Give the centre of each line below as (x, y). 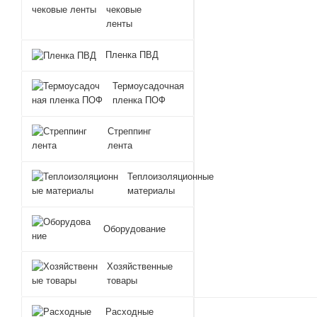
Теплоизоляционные (171, 177)
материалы (151, 191)
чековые (123, 10)
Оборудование (134, 229)
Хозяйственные (140, 266)
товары (122, 281)
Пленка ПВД (132, 55)
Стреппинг (129, 131)
